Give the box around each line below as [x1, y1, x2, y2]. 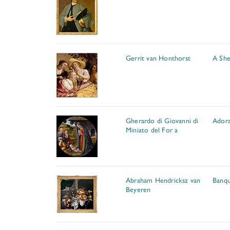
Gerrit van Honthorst [126, 52, 190, 63]
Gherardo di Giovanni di [126, 115, 199, 125]
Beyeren [126, 184, 151, 194]
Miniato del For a [126, 124, 178, 135]
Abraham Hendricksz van [126, 175, 201, 185]
